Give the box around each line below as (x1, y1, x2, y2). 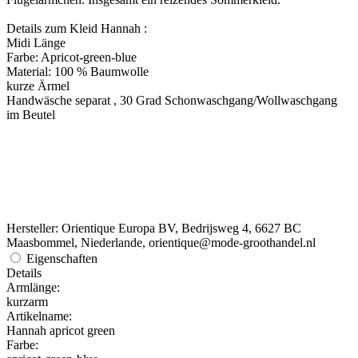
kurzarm (6, 294, 48, 308)
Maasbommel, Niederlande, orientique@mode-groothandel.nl (6, 235, 316, 249)
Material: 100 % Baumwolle (6, 64, 149, 78)
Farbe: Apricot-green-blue (6, 50, 137, 64)
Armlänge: (6, 280, 60, 294)
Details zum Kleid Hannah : (6, 21, 147, 35)
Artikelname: (6, 308, 72, 323)
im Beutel (6, 107, 55, 121)
